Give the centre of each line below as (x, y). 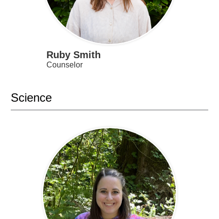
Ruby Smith (73, 55)
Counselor (64, 65)
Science (32, 98)
